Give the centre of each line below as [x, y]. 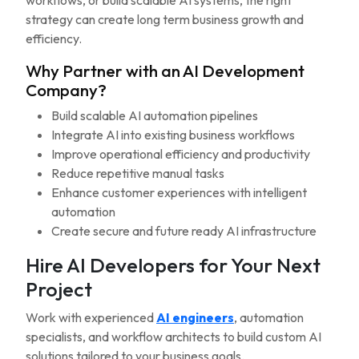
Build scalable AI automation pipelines [155, 115]
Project [59, 289]
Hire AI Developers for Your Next [173, 265]
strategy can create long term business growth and [165, 19]
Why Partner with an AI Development [165, 71]
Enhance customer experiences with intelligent [179, 192]
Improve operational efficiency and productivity [181, 154]
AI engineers [195, 317]
